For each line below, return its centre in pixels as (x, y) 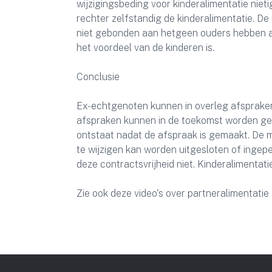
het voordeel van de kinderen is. (145, 48)
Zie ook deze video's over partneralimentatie (173, 193)
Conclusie (98, 77)
